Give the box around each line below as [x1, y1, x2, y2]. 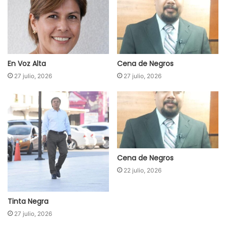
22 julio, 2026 [124, 166, 161, 175]
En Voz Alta [8, 58, 46, 69]
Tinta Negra [8, 196, 48, 207]
